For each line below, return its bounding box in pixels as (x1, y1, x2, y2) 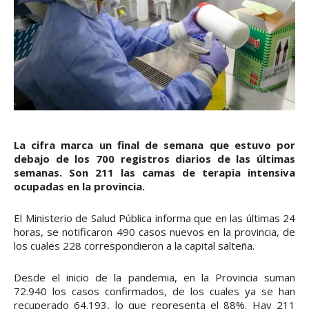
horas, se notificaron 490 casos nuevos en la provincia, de (14, 224, 295, 239)
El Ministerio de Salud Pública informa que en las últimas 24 (14, 210, 295, 225)
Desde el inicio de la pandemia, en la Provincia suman (14, 270, 295, 284)
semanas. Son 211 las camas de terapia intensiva (14, 165, 295, 179)
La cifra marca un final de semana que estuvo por (14, 137, 295, 152)
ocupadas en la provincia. (14, 179, 145, 193)
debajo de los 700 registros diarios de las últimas (14, 151, 295, 166)
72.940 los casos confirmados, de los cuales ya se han (14, 283, 295, 298)
